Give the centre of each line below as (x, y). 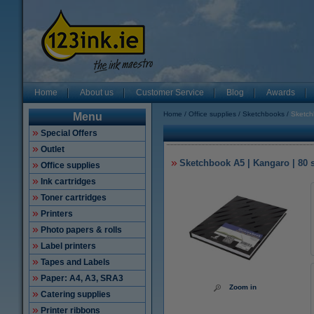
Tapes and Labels (75, 262)
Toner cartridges (74, 198)
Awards (281, 93)
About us (97, 93)
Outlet (53, 149)
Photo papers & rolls (81, 230)
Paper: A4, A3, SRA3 (82, 278)
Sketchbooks (264, 114)
